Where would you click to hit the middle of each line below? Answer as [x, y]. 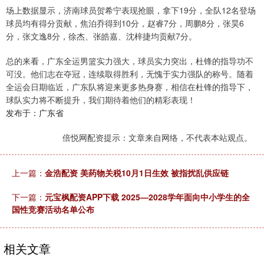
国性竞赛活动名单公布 [53, 209]
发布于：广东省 [35, 113]
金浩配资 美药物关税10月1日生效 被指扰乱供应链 [137, 173]
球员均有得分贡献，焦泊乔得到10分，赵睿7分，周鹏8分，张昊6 [125, 23]
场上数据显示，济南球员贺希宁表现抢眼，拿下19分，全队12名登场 [131, 10]
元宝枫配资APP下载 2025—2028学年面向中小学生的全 [147, 197]
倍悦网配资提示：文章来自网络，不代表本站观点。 [157, 138]
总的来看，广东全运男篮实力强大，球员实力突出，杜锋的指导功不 [130, 61]
